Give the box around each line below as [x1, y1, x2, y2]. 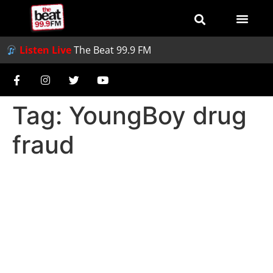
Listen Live [19, 43, 72, 57]
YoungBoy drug [69, 101, 247, 130]
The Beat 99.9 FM [74, 43, 152, 57]
